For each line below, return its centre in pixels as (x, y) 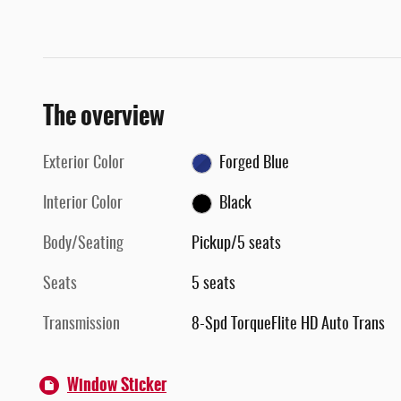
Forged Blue (254, 163)
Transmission (81, 324)
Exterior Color (84, 163)
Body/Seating (83, 244)
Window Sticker (117, 384)
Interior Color (83, 204)
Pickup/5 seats (237, 244)
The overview (104, 115)
